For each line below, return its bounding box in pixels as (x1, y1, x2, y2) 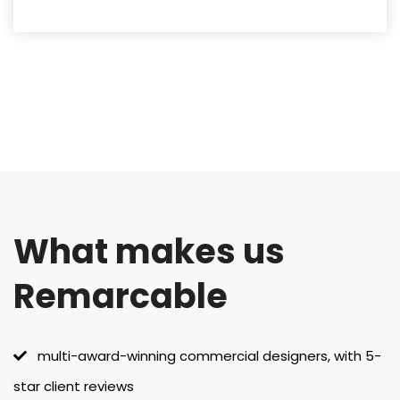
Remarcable (13, 272, 228, 321)
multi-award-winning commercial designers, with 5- (27, 346, 381, 366)
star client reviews (13, 377, 134, 396)
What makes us (13, 228, 285, 276)
